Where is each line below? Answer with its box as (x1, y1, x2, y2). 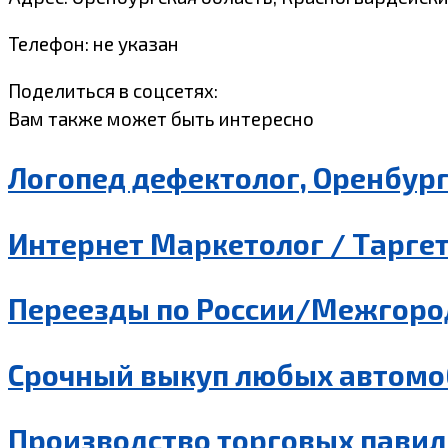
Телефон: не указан (8, 32, 179, 56)
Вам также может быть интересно (8, 107, 314, 131)
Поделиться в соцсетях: (8, 79, 218, 103)
